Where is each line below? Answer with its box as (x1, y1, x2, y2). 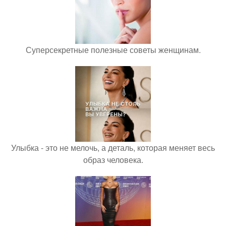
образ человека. (83, 154, 143, 166)
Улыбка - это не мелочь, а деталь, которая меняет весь (11, 142, 215, 154)
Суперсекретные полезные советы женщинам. (25, 44, 201, 56)
